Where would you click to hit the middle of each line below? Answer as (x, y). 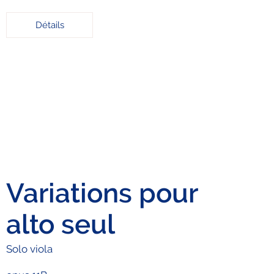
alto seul (61, 224)
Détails (50, 25)
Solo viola (30, 249)
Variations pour (102, 193)
